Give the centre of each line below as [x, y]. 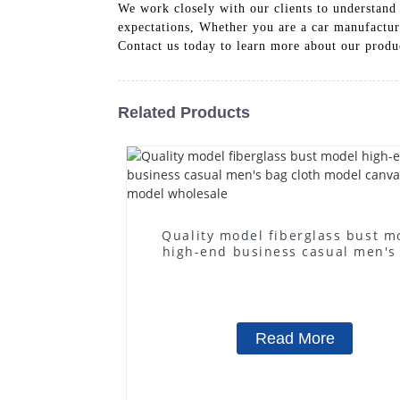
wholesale [295, 283]
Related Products [184, 112]
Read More [295, 338]
